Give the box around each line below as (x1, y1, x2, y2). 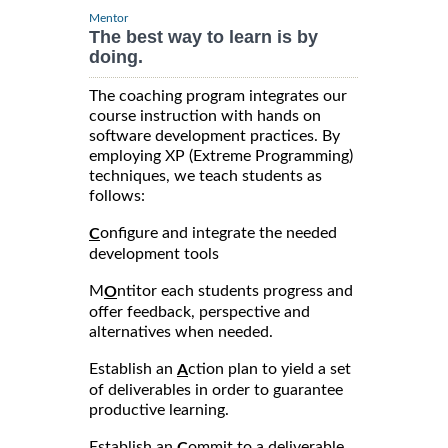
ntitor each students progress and (117, 283, 353, 300)
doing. (89, 47, 143, 68)
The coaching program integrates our (89, 88, 347, 105)
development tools (89, 246, 219, 263)
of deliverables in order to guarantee (89, 381, 343, 398)
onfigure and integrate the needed (100, 225, 337, 242)
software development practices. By (89, 128, 340, 145)
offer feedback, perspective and (89, 303, 310, 320)
